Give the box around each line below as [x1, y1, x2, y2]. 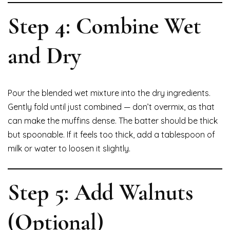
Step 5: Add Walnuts [8, 178, 194, 207]
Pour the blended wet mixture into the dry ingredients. [8, 88, 210, 99]
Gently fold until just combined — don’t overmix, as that [8, 102, 215, 112]
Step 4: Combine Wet [8, 12, 201, 41]
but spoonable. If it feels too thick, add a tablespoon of [8, 129, 215, 140]
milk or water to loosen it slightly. [8, 143, 130, 154]
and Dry [8, 42, 81, 70]
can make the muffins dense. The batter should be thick [8, 116, 218, 126]
